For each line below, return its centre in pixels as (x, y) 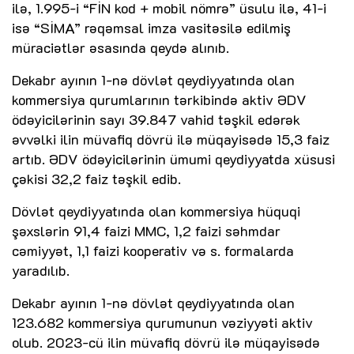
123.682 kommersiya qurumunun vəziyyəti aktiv (162, 323)
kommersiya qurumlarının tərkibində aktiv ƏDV (159, 100)
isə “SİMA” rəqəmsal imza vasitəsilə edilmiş (151, 28)
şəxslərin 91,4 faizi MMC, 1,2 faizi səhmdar (146, 231)
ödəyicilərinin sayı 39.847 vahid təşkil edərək (156, 120)
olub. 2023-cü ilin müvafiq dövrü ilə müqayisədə (166, 343)
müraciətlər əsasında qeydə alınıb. (121, 48)
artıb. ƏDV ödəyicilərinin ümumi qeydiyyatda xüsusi (173, 159)
